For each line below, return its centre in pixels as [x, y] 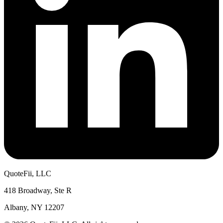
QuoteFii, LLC [28, 173]
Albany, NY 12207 [34, 207]
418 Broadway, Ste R [38, 190]
